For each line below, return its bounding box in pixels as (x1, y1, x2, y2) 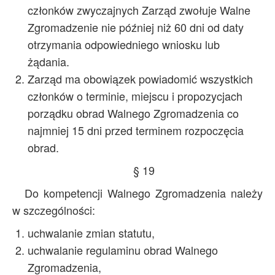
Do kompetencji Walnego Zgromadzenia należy (25, 185, 263, 201)
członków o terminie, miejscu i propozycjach (28, 88, 242, 104)
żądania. (28, 53, 69, 69)
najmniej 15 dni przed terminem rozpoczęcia (28, 122, 244, 138)
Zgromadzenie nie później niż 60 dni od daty (28, 19, 244, 35)
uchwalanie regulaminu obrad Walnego (28, 242, 218, 258)
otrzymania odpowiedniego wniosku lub (28, 36, 220, 52)
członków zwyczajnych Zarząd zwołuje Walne (28, 2, 250, 18)
